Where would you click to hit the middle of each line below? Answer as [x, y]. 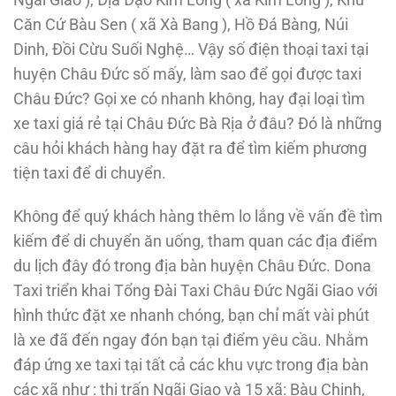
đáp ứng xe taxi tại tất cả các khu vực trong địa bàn [191, 366]
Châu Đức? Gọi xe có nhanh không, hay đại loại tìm [189, 99]
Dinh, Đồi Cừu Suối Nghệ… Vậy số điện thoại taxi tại [191, 50]
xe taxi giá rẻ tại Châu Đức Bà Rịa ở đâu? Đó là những [198, 124]
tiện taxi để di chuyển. [90, 174]
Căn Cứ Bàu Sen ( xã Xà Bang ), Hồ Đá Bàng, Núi [181, 25]
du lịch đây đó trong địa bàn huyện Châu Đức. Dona [192, 267]
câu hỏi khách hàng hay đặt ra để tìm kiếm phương [190, 149]
